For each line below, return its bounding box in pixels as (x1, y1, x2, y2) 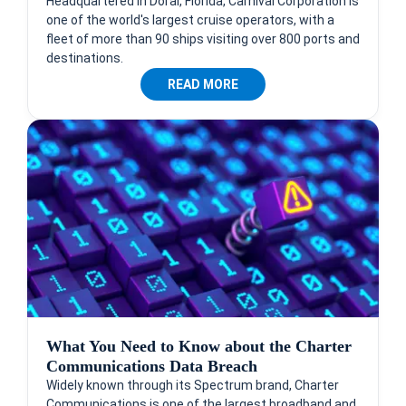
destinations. (46, 50, 123, 65)
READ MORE (168, 76, 238, 92)
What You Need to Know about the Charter (46, 336, 352, 355)
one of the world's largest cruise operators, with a (46, 12, 334, 27)
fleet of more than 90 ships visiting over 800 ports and (46, 31, 360, 46)
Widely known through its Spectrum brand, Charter (46, 377, 339, 392)
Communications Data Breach (46, 356, 257, 375)
